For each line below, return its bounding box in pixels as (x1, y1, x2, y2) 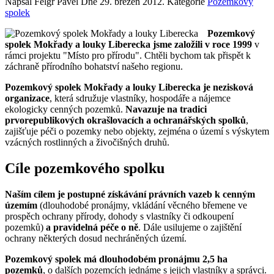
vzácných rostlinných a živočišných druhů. (5, 137, 169, 148)
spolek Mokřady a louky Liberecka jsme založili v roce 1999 (5, 39, 252, 50)
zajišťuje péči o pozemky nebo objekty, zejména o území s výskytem (5, 126, 269, 137)
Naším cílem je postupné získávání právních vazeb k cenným (5, 188, 255, 199)
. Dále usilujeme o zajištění (138, 221, 242, 232)
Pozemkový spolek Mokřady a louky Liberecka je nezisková (5, 82, 253, 93)
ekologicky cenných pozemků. (5, 104, 125, 115)
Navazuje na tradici (125, 104, 207, 115)
